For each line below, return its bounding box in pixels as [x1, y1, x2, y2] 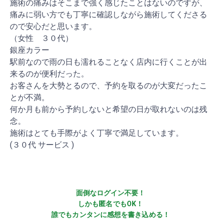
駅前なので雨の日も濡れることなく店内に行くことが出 [10, 57, 207, 67]
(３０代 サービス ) [10, 140, 74, 149]
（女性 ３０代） [10, 33, 73, 43]
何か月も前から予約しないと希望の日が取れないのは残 [10, 104, 207, 114]
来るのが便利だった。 [10, 69, 89, 78]
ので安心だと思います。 [10, 21, 97, 31]
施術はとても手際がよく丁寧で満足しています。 [10, 128, 184, 138]
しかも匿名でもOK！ [78, 200, 143, 208]
